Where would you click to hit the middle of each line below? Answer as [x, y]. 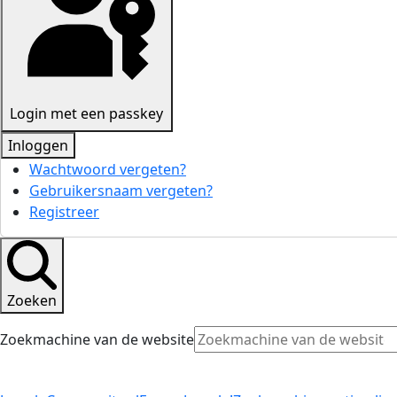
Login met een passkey [87, 114]
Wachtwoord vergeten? [108, 169]
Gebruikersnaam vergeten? [121, 190]
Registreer [64, 211]
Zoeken [32, 300]
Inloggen [38, 145]
